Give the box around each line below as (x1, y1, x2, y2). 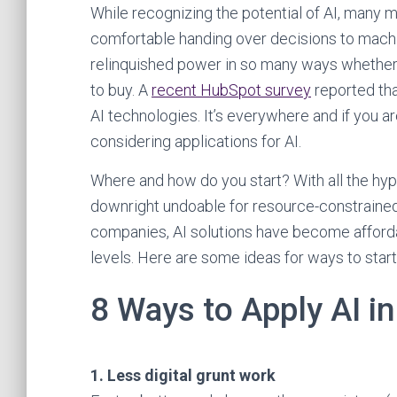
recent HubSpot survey (152, 81, 311, 99)
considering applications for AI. (90, 132, 301, 151)
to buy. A (90, 81, 152, 99)
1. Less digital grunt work (90, 366, 276, 385)
